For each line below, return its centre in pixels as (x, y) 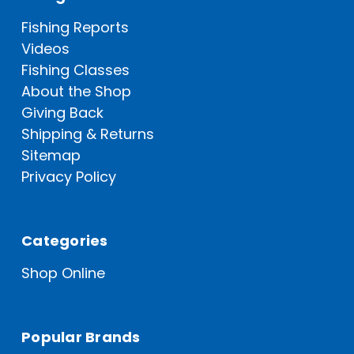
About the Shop (76, 92)
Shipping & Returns (88, 134)
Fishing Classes (75, 70)
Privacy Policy (69, 177)
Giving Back (62, 113)
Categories (65, 241)
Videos (45, 49)
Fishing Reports (75, 28)
